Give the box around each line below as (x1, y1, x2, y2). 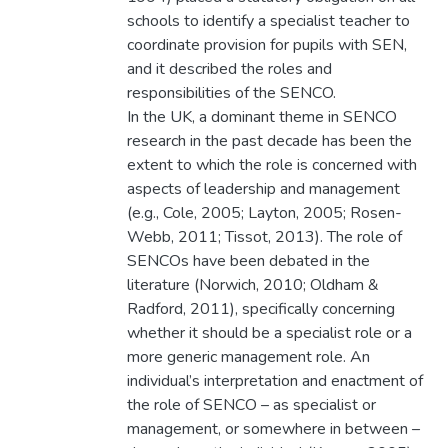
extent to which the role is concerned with (126, 154, 417, 177)
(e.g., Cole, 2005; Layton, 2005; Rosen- (126, 202, 402, 225)
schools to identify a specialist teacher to (126, 10, 410, 33)
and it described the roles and (126, 58, 332, 81)
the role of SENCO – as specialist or (126, 394, 376, 417)
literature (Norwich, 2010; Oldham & (126, 274, 379, 297)
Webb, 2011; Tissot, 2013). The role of (126, 226, 402, 249)
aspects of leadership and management (126, 178, 400, 201)
